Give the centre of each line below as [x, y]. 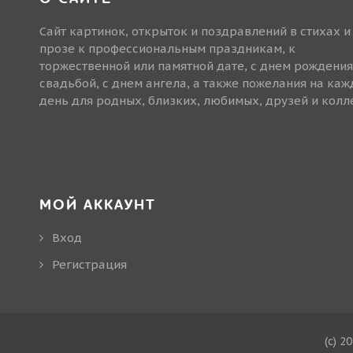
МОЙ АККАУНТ [98, 205]
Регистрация [89, 264]
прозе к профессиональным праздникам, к [167, 48]
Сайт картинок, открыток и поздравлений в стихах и [195, 31]
